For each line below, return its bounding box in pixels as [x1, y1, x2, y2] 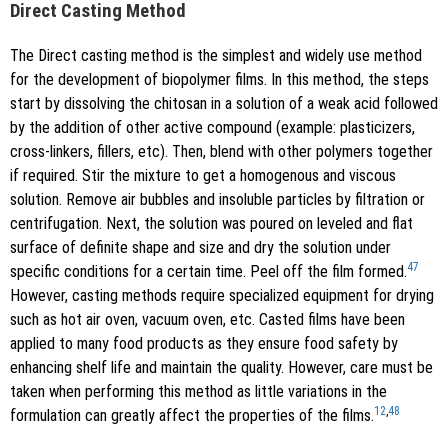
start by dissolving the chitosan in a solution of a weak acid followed [10, 93, 438, 113]
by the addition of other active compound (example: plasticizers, [10, 117, 415, 137]
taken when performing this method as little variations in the [10, 381, 387, 401]
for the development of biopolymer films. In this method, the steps [10, 69, 429, 89]
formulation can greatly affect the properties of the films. [10, 405, 374, 425]
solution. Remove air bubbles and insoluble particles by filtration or [10, 189, 425, 209]
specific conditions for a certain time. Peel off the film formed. [10, 261, 407, 281]
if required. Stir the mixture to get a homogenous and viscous [10, 165, 396, 185]
